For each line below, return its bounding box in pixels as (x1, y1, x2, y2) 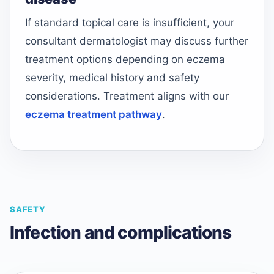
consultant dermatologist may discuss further (25, 35, 248, 48)
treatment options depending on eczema (25, 53, 225, 66)
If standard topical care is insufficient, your (25, 17, 234, 29)
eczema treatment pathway (25, 108, 162, 121)
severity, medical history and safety (25, 72, 199, 84)
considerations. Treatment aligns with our (25, 90, 229, 103)
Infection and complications (10, 221, 232, 243)
